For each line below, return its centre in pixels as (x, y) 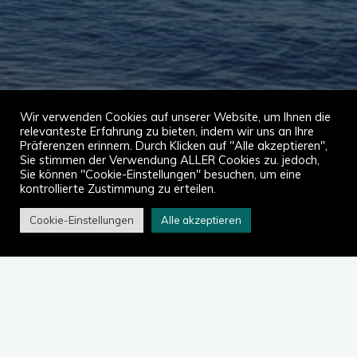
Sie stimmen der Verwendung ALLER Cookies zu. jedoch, (170, 160)
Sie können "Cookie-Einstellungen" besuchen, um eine (161, 174)
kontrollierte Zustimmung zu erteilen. (118, 188)
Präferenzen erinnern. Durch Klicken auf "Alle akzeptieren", (174, 145)
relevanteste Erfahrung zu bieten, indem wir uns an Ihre (167, 131)
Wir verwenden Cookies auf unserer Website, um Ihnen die (175, 117)
